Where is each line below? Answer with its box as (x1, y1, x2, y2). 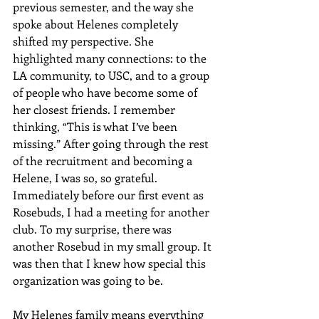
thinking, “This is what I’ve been (13, 119, 180, 134)
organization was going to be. (13, 273, 166, 288)
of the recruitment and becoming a (13, 153, 195, 168)
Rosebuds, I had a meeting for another (13, 204, 212, 219)
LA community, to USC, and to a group (13, 68, 212, 83)
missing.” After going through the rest (13, 136, 211, 151)
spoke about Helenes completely (13, 16, 181, 31)
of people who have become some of (13, 85, 200, 100)
